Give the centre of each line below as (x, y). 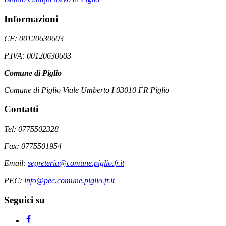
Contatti (21, 109)
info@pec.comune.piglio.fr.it (69, 181)
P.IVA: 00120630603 (38, 55)
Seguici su (24, 200)
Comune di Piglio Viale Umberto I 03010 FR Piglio (87, 90)
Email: (16, 163)
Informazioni (31, 19)
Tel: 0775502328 (31, 129)
